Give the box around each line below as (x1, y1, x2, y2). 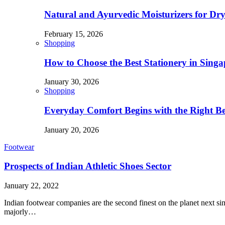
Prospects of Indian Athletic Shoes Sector (4, 161, 171, 172)
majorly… (4, 207, 36, 216)
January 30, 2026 (44, 77, 99, 86)
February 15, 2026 (44, 29, 103, 38)
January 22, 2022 (4, 181, 59, 190)
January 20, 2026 (44, 125, 99, 134)
